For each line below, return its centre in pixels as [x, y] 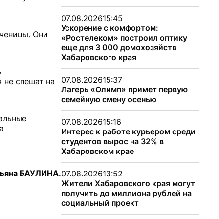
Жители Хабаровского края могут [128, 183]
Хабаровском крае [97, 151]
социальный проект [100, 203]
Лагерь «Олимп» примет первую [124, 89]
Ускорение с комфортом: [109, 28]
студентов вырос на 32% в [112, 141]
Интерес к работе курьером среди [128, 131]
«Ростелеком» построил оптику [124, 38]
